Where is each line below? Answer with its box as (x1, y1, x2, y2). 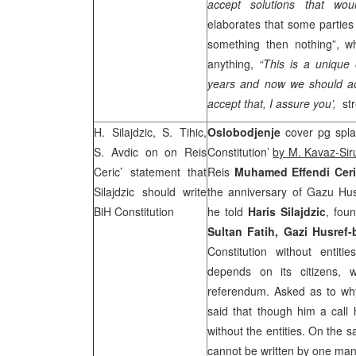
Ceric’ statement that (94, 164, 207, 180)
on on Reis (137, 144, 207, 160)
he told (207, 203, 248, 219)
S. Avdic (94, 144, 138, 160)
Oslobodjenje (207, 124, 281, 140)
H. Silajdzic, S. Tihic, (94, 124, 207, 140)
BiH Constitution (94, 203, 174, 219)
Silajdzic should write (94, 184, 207, 199)
